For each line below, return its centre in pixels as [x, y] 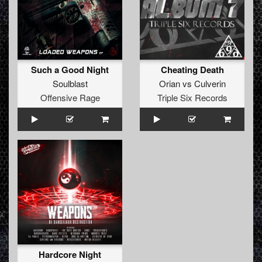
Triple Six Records [192, 98]
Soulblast [70, 84]
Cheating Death [192, 70]
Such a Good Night [70, 70]
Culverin [210, 84]
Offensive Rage [70, 98]
